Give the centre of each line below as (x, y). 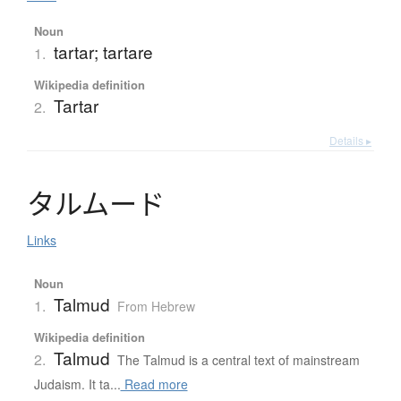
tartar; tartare (103, 52)
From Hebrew (156, 307)
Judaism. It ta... (77, 384)
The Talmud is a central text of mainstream (238, 360)
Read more (154, 384)
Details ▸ (350, 141)
